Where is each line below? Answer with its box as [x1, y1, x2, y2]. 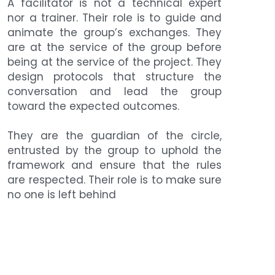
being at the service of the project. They [7, 54, 222, 69]
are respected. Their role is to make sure [7, 172, 222, 187]
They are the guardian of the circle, [7, 128, 222, 143]
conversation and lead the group [7, 83, 222, 99]
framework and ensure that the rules [7, 157, 222, 172]
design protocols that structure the [7, 69, 222, 84]
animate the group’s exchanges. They [7, 25, 222, 40]
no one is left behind [7, 187, 117, 202]
